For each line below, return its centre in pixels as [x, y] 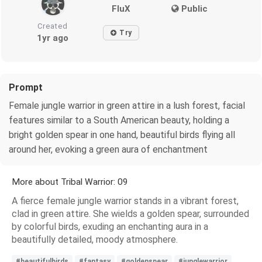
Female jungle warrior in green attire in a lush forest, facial [127, 105]
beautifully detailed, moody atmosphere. [95, 239]
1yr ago [53, 38]
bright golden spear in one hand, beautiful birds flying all [122, 135]
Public [193, 8]
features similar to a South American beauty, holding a [119, 120]
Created [53, 26]
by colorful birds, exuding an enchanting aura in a [110, 226]
